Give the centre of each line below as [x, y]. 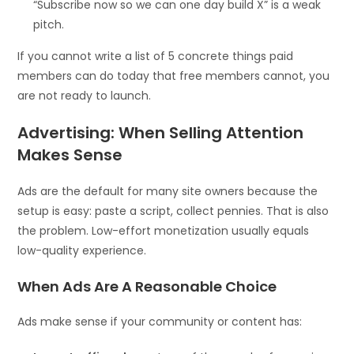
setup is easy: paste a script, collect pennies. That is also [173, 211]
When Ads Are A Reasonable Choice [147, 286]
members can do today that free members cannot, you [174, 75]
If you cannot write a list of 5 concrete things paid [156, 56]
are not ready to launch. [85, 95]
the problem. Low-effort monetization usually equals [164, 230]
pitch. [49, 24]
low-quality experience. [82, 250]
